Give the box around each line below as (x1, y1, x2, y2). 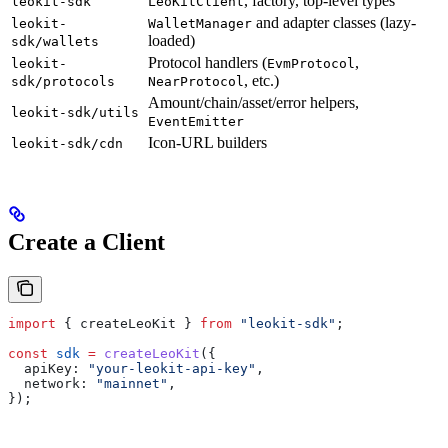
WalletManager (148, 15, 252, 31)
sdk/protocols (11, 73, 115, 89)
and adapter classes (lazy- (252, 13, 416, 31)
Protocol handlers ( (148, 53, 267, 71)
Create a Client (8, 228, 165, 255)
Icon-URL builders (148, 133, 267, 151)
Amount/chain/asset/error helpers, (148, 93, 359, 111)
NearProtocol (148, 73, 244, 89)
